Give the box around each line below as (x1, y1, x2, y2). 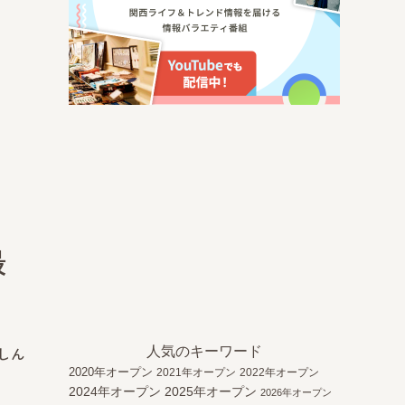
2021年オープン (156, 366, 236, 378)
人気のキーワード (146, 344, 262, 359)
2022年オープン (240, 366, 319, 379)
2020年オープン (69, 365, 153, 379)
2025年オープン (165, 385, 257, 399)
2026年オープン (260, 387, 332, 398)
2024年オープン (69, 385, 161, 399)
